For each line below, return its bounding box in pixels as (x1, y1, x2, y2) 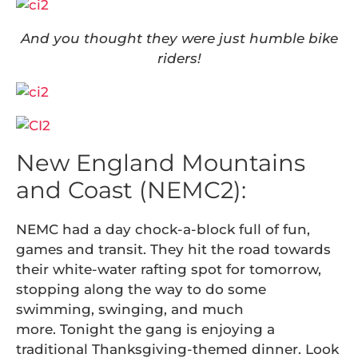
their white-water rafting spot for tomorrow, (16, 261, 321, 277)
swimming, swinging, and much (16, 301, 244, 317)
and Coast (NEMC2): (16, 176, 246, 204)
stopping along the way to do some (16, 281, 266, 297)
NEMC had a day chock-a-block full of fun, (16, 221, 310, 237)
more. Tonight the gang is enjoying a (16, 321, 275, 337)
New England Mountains (16, 149, 305, 177)
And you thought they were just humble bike (20, 30, 338, 46)
